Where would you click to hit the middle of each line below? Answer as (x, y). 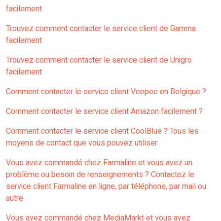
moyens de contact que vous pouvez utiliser (82, 143)
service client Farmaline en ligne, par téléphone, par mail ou (106, 187)
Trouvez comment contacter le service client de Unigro (99, 60)
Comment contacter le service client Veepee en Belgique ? (106, 92)
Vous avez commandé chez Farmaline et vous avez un (99, 163)
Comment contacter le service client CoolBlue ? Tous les (102, 131)
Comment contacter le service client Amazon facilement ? (104, 112)
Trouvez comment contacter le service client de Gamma (101, 29)
